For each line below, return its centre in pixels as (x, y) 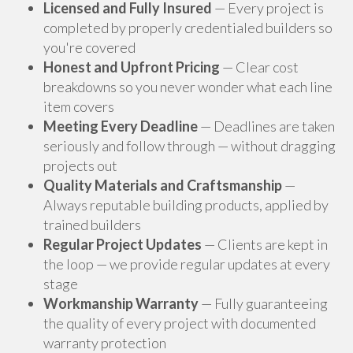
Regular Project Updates (123, 244)
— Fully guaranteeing (263, 303)
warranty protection (105, 343)
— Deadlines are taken (266, 126)
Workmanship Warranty (121, 303)
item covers (79, 106)
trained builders (92, 225)
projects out (80, 165)
